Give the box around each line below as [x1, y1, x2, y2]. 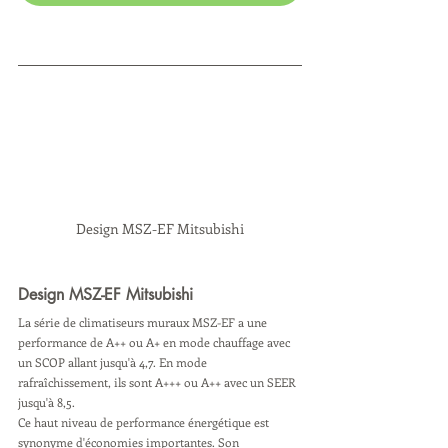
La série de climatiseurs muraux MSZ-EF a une [18, 313, 270, 330]
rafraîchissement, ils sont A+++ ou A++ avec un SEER [18, 373, 299, 390]
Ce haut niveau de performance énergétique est [18, 413, 272, 430]
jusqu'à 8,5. [18, 393, 75, 410]
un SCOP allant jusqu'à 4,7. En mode [18, 353, 210, 370]
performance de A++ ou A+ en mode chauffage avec [18, 333, 293, 350]
